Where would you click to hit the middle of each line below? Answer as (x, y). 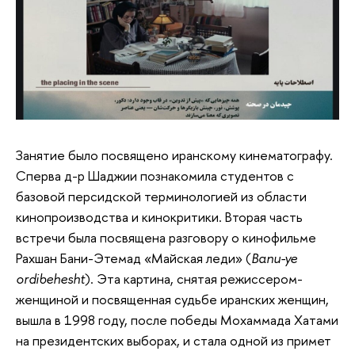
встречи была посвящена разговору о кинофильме (166, 237)
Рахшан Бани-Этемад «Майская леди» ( (134, 258)
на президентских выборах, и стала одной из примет (174, 340)
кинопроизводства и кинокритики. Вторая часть (159, 217)
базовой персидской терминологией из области (161, 196)
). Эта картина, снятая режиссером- (194, 279)
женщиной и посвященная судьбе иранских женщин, (172, 299)
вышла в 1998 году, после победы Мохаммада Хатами (177, 320)
